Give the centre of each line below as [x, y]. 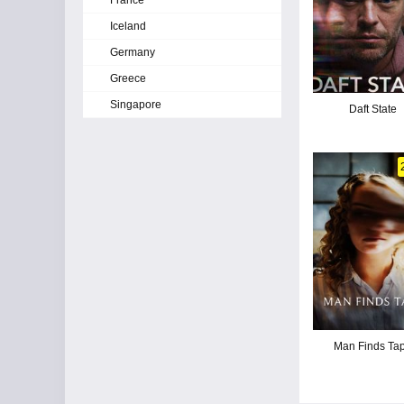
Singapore [136, 105]
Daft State [373, 109]
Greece [128, 78]
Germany [133, 52]
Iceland [128, 26]
